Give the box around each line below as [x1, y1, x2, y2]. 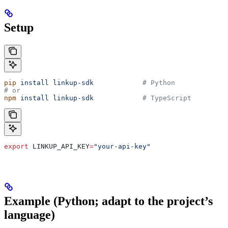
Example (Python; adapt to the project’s [4, 194, 213, 208]
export [4, 142, 28, 150]
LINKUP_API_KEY [28, 142, 90, 150]
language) [4, 208, 55, 221]
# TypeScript [94, 94, 191, 102]
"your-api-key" [94, 142, 151, 150]
